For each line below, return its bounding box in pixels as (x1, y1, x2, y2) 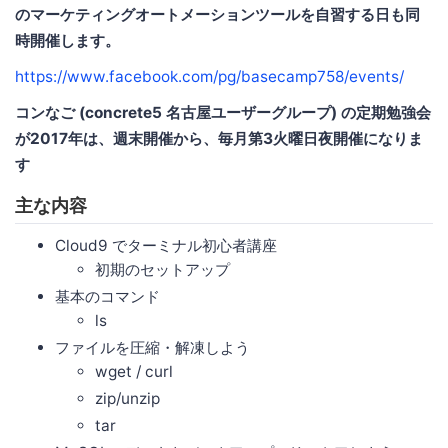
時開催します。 (15, 31, 120, 51)
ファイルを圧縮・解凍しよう (55, 338, 250, 358)
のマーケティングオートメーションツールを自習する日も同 (15, 5, 420, 25)
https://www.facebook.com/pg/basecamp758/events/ (15, 67, 404, 87)
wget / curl (95, 362, 173, 382)
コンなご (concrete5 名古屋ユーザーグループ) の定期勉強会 (15, 103, 431, 123)
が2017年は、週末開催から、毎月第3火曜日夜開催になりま (15, 129, 423, 149)
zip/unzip (95, 389, 160, 409)
